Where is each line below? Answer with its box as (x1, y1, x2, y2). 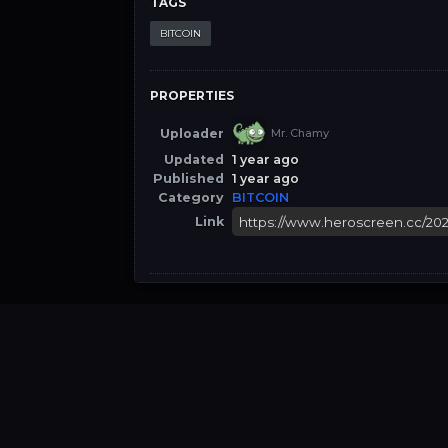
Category (158, 190, 225, 205)
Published (153, 171, 225, 186)
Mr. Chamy (271, 126, 330, 140)
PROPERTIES (150, 88, 235, 103)
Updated (164, 152, 225, 167)
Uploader (160, 125, 225, 141)
